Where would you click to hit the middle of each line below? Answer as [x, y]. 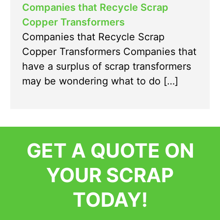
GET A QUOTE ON [110, 151]
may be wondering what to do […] [100, 81]
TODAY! [110, 200]
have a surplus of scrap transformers [107, 67]
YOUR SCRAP [110, 175]
